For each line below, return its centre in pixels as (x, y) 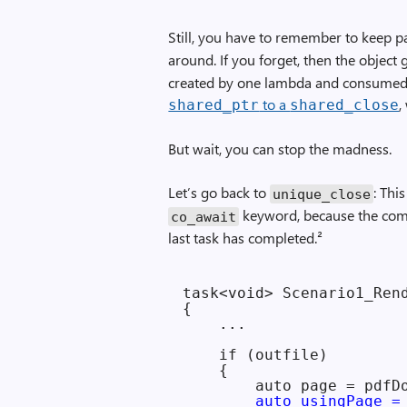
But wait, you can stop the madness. (280, 149)
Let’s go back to (219, 192)
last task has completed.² (246, 238)
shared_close (345, 105)
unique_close (322, 194)
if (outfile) (256, 355)
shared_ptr (214, 105)
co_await (204, 216)
